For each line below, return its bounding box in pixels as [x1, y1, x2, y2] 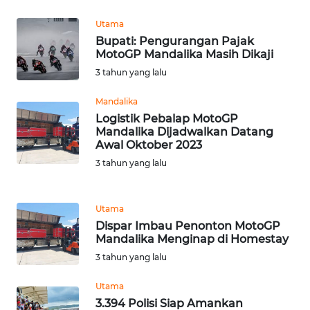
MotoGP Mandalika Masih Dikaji [95, 47, 273, 61]
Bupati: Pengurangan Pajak [95, 34, 254, 48]
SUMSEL [28, 203, 62, 216]
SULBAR [28, 50, 60, 62]
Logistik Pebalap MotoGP [95, 111, 238, 125]
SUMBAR [28, 152, 63, 165]
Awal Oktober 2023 [95, 138, 202, 152]
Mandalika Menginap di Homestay [95, 232, 289, 246]
